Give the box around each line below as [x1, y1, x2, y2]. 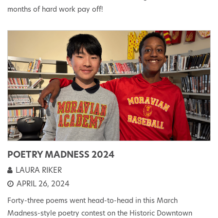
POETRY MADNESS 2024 [7, 151, 114, 161]
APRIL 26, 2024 [15, 181, 70, 189]
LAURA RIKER [14, 167, 62, 175]
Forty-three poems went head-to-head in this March [7, 198, 178, 205]
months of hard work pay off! [7, 6, 103, 14]
